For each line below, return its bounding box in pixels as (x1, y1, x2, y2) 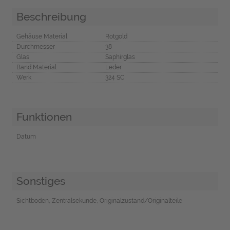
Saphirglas (105, 53, 135, 61)
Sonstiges (16, 174, 65, 187)
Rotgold (105, 33, 127, 41)
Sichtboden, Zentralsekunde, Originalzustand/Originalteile (16, 197, 182, 204)
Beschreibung (16, 10, 86, 23)
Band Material (16, 64, 56, 71)
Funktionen (16, 110, 72, 124)
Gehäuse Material (16, 33, 67, 41)
